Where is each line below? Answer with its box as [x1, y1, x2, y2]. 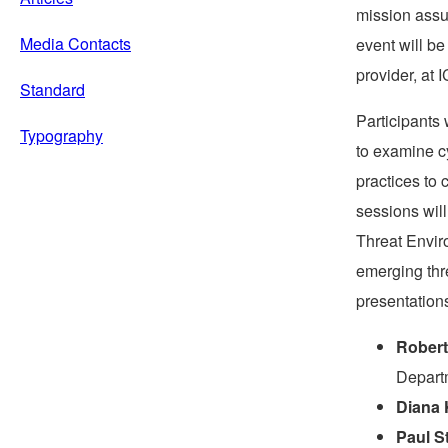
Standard [20, 77, 85, 101]
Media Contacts [20, 31, 131, 55]
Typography [20, 123, 103, 147]
